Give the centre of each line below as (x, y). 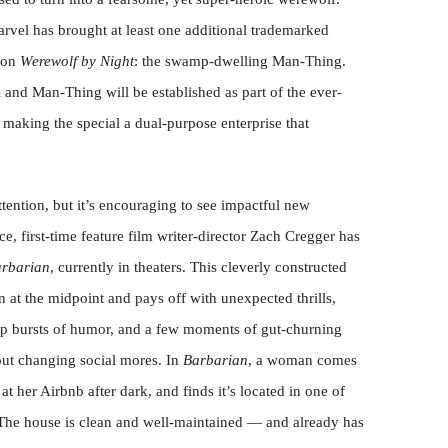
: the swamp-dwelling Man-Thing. (240, 61)
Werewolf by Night (77, 61)
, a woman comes (302, 360)
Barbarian (215, 360)
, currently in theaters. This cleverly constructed (198, 267)
